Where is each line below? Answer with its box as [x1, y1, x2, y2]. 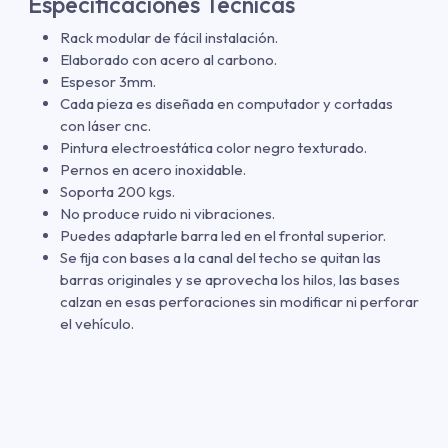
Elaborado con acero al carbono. [60, 49, 277, 69]
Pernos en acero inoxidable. [60, 159, 246, 179]
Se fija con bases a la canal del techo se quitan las [60, 247, 381, 267]
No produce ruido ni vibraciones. [60, 203, 275, 223]
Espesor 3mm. [60, 71, 156, 91]
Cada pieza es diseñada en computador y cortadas [60, 93, 393, 113]
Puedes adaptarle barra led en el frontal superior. [60, 225, 386, 245]
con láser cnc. [60, 115, 151, 135]
